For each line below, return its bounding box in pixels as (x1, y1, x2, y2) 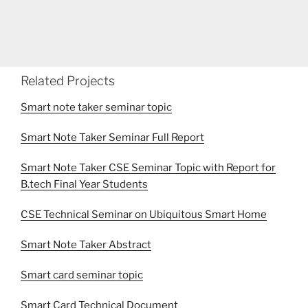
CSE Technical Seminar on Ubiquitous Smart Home (21, 208, 267, 221)
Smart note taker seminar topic (21, 100, 172, 113)
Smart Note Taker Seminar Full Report (21, 131, 204, 144)
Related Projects (21, 74, 115, 89)
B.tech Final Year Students (21, 177, 148, 190)
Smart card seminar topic (21, 268, 143, 281)
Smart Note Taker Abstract (21, 238, 151, 251)
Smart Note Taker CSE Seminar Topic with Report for (21, 161, 276, 174)
